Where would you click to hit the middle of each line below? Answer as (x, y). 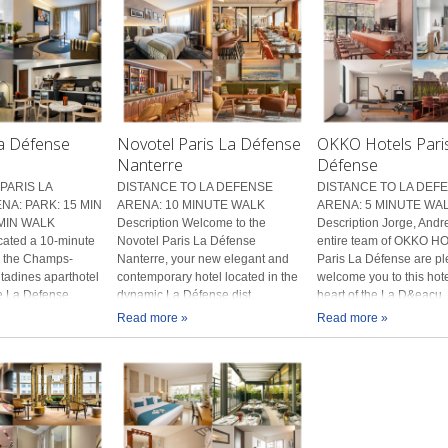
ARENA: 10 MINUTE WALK (191, 204)
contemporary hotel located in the (208, 276)
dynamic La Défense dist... (189, 294)
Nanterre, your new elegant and (203, 258)
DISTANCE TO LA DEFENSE (195, 186)
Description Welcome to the (192, 222)
